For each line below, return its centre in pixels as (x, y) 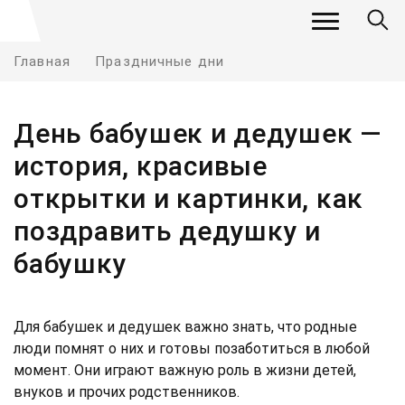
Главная (42, 61)
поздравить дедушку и (167, 231)
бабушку (71, 264)
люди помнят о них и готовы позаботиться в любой (192, 348)
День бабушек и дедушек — (198, 133)
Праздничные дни (160, 61)
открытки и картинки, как (188, 198)
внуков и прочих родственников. (127, 392)
